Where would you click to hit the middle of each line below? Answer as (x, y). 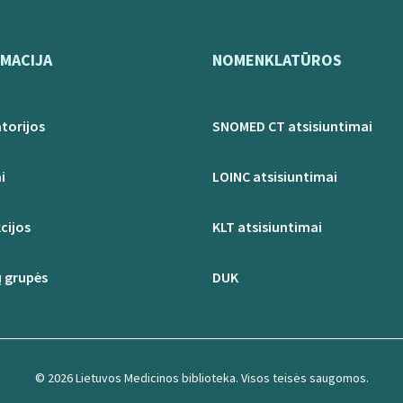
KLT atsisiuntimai (267, 227)
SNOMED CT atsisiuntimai (292, 126)
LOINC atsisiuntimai (275, 176)
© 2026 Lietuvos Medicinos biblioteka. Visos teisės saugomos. (201, 378)
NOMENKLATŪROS (277, 60)
